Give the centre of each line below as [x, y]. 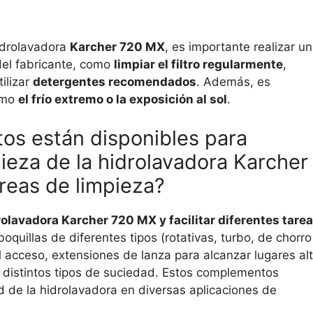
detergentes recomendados [115, 82]
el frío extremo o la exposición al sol [123, 100]
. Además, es [233, 82]
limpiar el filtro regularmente [198, 65]
